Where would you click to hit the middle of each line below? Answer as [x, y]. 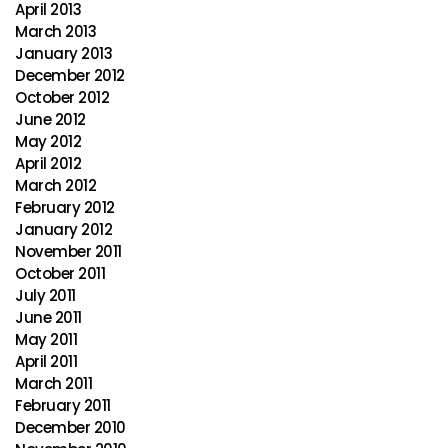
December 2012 [70, 75]
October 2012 [62, 97]
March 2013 [55, 31]
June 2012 [50, 119]
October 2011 [60, 273]
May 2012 [48, 141]
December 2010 [70, 427]
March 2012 [55, 185]
